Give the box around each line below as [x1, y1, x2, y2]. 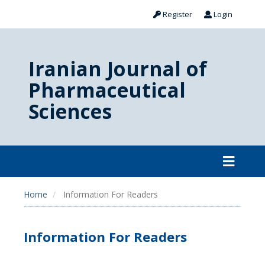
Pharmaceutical [28, 76, 186, 104]
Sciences [28, 98, 112, 125]
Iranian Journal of [28, 55, 207, 82]
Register [161, 9, 192, 20]
